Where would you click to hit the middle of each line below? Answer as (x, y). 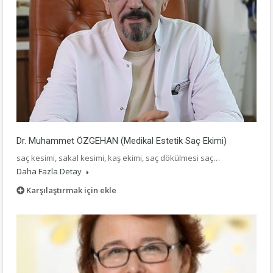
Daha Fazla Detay (50, 172)
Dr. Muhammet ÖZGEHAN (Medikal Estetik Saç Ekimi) (122, 141)
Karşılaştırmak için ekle (71, 190)
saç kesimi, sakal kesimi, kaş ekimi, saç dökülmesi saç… (118, 158)
